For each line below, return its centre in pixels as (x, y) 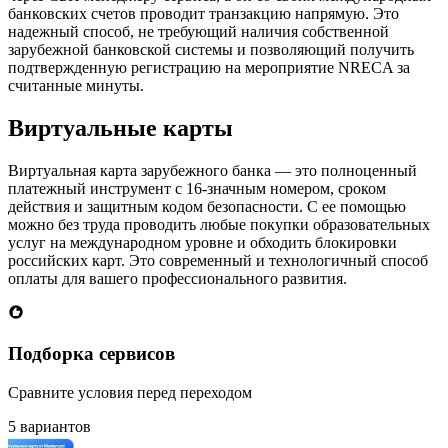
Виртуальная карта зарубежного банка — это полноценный (212, 171)
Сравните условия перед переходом (130, 392)
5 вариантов (49, 426)
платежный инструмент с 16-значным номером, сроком (197, 189)
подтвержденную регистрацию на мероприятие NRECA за (209, 68)
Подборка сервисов (91, 353)
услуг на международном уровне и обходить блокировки (202, 243)
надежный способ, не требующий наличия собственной (198, 32)
